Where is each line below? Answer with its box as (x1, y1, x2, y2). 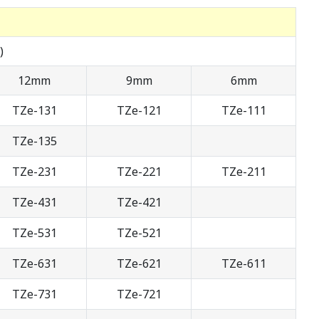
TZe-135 (11, 133, 57, 150)
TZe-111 (221, 103, 266, 119)
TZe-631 (11, 256, 57, 272)
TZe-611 (221, 256, 266, 272)
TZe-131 (11, 103, 57, 119)
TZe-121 (116, 103, 162, 119)
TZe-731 (11, 286, 57, 303)
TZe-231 (11, 164, 57, 180)
